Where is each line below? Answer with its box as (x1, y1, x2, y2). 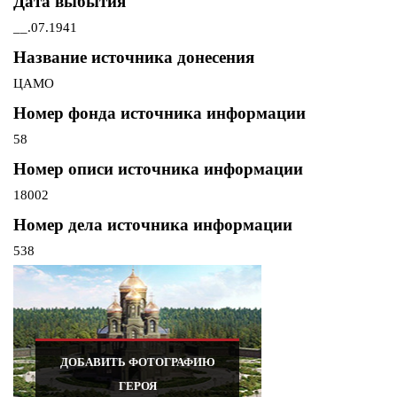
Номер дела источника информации (13, 215, 292, 235)
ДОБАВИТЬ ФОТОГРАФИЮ (59, 355, 215, 370)
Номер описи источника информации (13, 160, 303, 179)
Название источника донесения (13, 48, 254, 67)
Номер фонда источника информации (13, 104, 306, 123)
